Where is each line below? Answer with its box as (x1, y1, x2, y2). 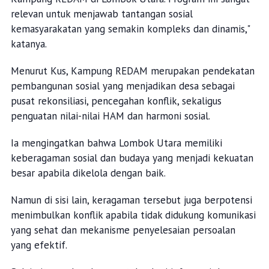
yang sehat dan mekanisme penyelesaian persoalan (10, 223, 235, 237)
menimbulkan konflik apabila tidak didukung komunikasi (10, 208, 256, 222)
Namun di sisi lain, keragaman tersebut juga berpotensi (10, 193, 252, 207)
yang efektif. (10, 238, 67, 252)
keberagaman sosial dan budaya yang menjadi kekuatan (10, 151, 253, 165)
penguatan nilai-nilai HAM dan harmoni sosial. (10, 109, 210, 123)
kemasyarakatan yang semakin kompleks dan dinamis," (10, 22, 250, 36)
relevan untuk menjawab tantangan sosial (10, 7, 193, 21)
